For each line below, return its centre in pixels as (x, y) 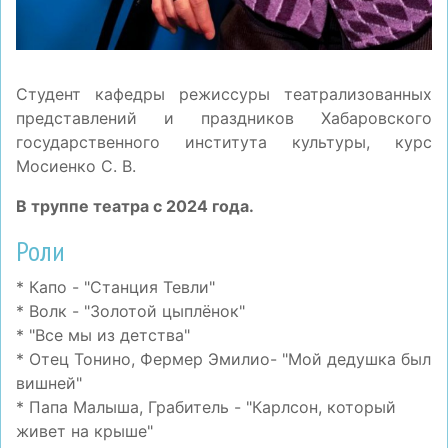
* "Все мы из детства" (103, 335)
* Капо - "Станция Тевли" (115, 287)
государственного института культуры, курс (224, 142)
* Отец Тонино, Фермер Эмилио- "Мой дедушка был (223, 359)
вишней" (49, 383)
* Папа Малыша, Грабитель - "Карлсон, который (206, 407)
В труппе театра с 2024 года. (135, 206)
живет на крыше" (84, 431)
